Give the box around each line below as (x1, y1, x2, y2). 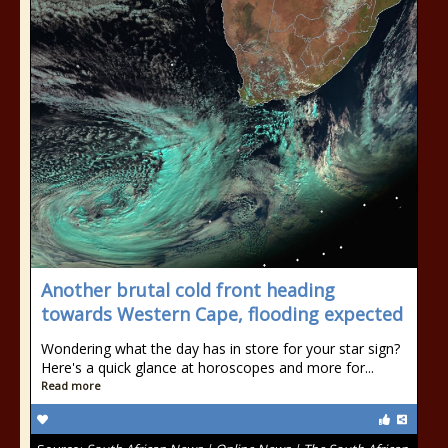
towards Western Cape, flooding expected (41, 302, 403, 326)
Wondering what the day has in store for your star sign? (41, 339, 400, 358)
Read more (41, 378, 101, 393)
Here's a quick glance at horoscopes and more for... (41, 358, 374, 377)
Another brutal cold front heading (41, 278, 335, 302)
